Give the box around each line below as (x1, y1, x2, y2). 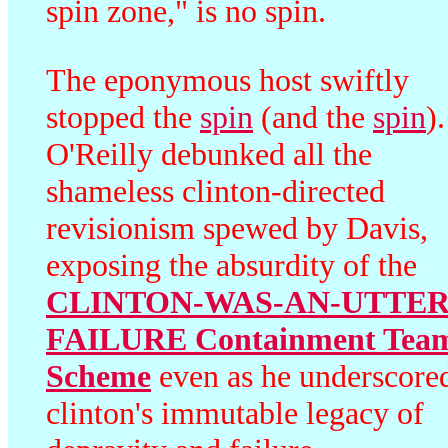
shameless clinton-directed (46, 173, 385, 209)
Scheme (46, 358, 151, 394)
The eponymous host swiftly (46, 62, 409, 98)
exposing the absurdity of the (46, 247, 417, 283)
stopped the (46, 99, 200, 135)
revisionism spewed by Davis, (46, 210, 428, 246)
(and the (253, 99, 373, 135)
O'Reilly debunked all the (46, 136, 372, 172)
